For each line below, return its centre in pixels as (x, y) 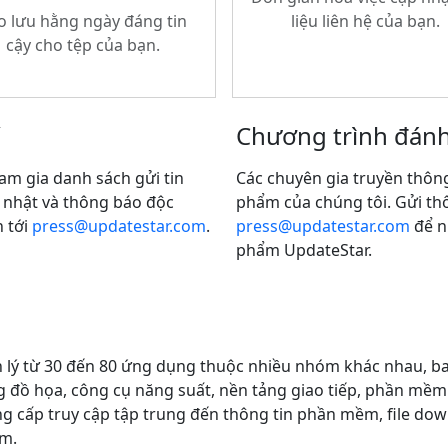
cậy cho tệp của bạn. (82, 45)
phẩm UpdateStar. (304, 250)
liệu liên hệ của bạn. (365, 21)
